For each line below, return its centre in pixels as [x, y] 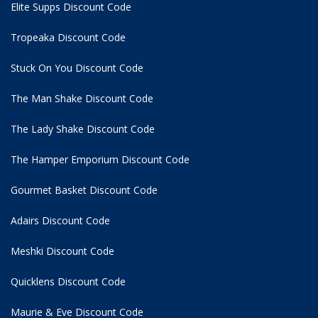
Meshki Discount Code [62, 251]
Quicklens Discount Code [68, 281]
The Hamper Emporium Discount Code [100, 159]
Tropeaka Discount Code [68, 37]
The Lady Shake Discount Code [83, 128]
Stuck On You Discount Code [77, 67]
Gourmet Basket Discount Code [84, 190]
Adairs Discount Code [60, 220]
